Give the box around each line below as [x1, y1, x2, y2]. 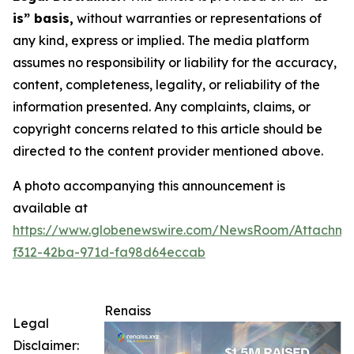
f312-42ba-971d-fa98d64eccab [13, 244, 205, 261]
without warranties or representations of [73, 10, 322, 27]
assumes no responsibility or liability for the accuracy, [13, 55, 337, 71]
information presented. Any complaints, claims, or [13, 99, 311, 115]
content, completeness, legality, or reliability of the [13, 77, 320, 93]
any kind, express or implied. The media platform [13, 32, 309, 49]
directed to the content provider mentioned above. [13, 143, 323, 160]
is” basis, [13, 10, 73, 27]
